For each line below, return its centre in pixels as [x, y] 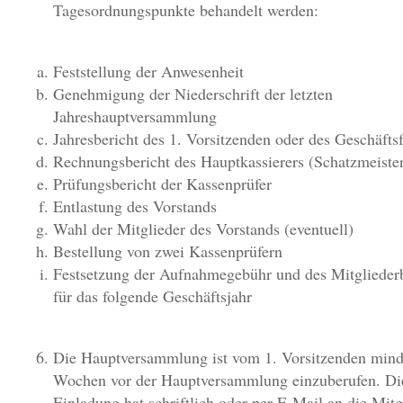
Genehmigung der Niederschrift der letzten [193, 94]
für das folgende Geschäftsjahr [152, 296]
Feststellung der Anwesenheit [148, 71]
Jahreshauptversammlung [135, 116]
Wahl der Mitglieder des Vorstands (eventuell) [203, 228]
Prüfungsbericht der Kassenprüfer [162, 184]
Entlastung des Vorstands [135, 206]
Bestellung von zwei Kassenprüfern [168, 251]
